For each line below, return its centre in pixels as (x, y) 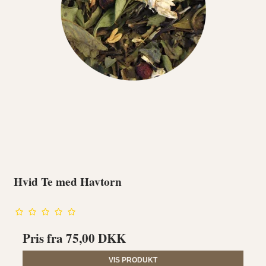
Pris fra (45, 238)
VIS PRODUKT (133, 260)
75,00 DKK (96, 238)
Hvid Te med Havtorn (68, 181)
